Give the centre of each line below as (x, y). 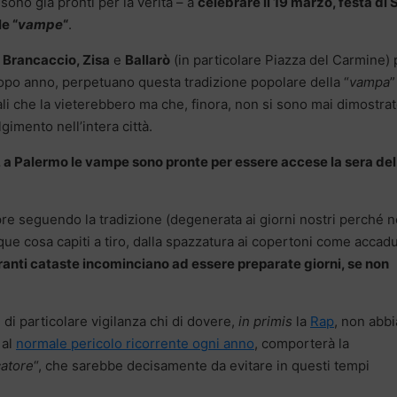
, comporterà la (302, 344)
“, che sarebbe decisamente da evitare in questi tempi (202, 366)
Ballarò (148, 60)
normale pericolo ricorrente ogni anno (135, 344)
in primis (265, 322)
